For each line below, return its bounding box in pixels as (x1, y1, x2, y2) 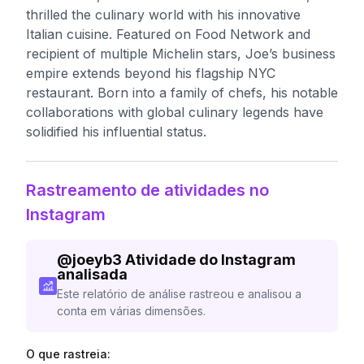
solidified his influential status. (26, 123, 206, 140)
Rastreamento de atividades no (26, 180, 269, 200)
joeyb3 (71, 251, 122, 268)
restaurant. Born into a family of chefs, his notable (26, 84, 338, 101)
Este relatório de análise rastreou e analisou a (56, 287, 301, 301)
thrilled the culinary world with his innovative (26, 6, 301, 23)
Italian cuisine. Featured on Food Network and (26, 26, 310, 42)
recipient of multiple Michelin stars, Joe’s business (26, 45, 336, 62)
